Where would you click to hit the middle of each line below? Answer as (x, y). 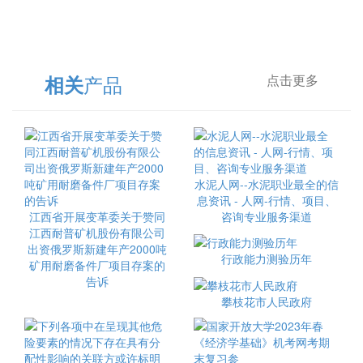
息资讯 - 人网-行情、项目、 (266, 200)
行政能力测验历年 (266, 259)
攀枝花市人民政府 (266, 301)
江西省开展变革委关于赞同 (97, 216)
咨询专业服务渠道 (266, 216)
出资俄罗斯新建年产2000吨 (97, 249)
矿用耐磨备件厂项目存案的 (97, 265)
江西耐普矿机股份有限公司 (97, 233)
